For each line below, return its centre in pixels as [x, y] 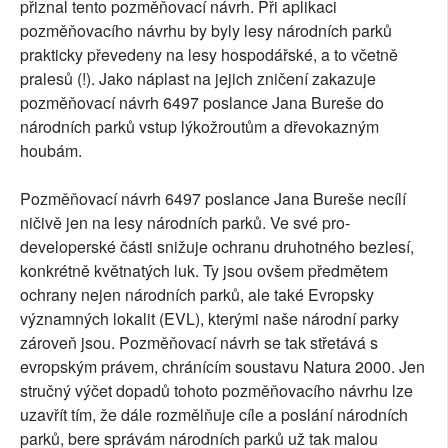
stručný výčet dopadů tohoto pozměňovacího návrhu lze [216, 390]
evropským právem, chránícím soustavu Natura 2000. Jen [222, 366]
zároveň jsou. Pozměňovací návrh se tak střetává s [199, 342]
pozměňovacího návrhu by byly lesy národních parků [206, 30]
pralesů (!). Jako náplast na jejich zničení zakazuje [198, 78]
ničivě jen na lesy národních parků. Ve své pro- [185, 222]
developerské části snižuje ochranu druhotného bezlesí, [217, 246]
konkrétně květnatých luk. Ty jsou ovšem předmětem [204, 270]
